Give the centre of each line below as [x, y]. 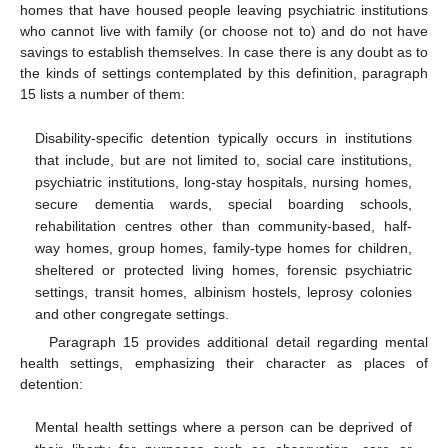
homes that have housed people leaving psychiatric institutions [224, 10]
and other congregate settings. [132, 313]
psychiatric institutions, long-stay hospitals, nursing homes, [223, 181]
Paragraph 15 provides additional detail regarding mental [238, 341]
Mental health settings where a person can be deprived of [223, 427]
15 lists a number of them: [102, 94]
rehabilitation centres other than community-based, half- [223, 225]
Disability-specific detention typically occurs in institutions [223, 137]
